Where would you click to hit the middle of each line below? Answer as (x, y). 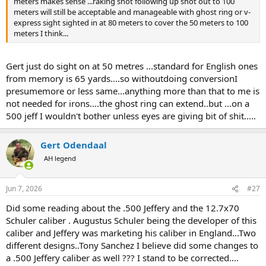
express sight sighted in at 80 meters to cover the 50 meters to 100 (131, 23)
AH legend (60, 158)
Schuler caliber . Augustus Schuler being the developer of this (131, 220)
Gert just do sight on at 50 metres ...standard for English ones (132, 66)
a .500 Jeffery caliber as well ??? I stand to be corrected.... (122, 258)
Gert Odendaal (74, 145)
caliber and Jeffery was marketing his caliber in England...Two (131, 233)
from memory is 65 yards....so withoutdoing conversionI (122, 78)
